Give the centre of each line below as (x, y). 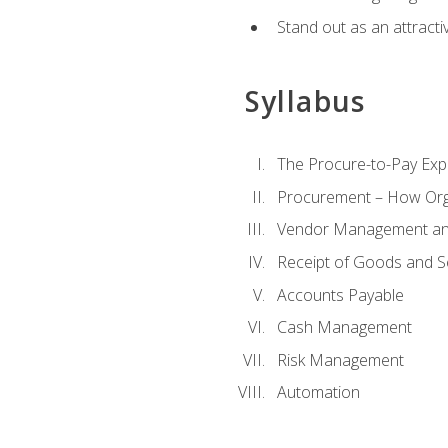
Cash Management (344, 327)
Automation (318, 392)
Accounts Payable (340, 294)
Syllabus (305, 101)
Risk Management (340, 359)
